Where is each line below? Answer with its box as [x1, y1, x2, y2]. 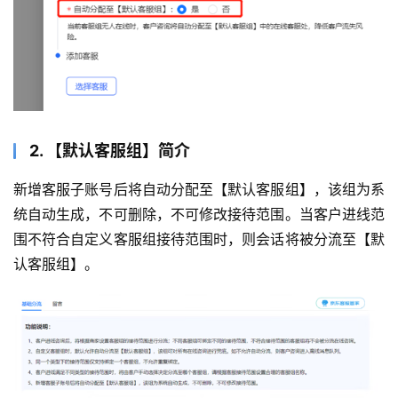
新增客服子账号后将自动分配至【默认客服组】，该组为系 [13, 180, 385, 198]
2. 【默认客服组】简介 [29, 141, 190, 160]
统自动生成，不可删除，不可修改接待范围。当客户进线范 [13, 205, 385, 223]
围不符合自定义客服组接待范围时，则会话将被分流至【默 [13, 230, 385, 248]
